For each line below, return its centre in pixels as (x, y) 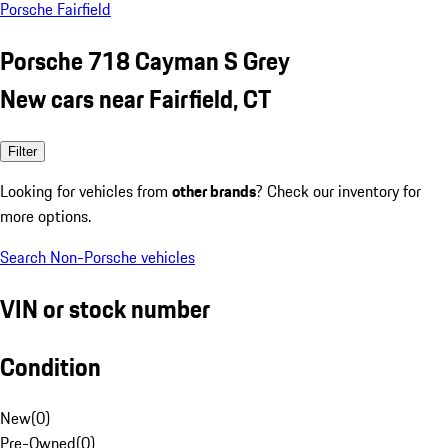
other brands (214, 190)
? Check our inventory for (338, 190)
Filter (22, 151)
